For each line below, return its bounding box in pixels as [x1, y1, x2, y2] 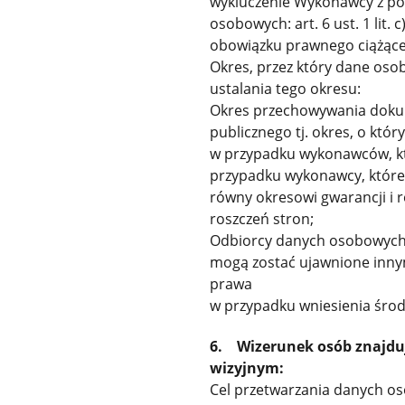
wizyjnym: [210, 358, 285, 379]
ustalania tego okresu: [210, 79, 362, 99]
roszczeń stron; [210, 209, 315, 230]
